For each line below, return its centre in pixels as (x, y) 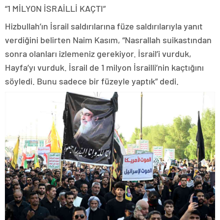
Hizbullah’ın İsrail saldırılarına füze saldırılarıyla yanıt (104, 26)
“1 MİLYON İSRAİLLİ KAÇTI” (55, 8)
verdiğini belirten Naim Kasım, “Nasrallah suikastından (108, 40)
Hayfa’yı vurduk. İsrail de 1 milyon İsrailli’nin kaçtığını (104, 67)
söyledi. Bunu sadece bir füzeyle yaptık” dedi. (92, 81)
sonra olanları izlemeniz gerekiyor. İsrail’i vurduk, (98, 53)
